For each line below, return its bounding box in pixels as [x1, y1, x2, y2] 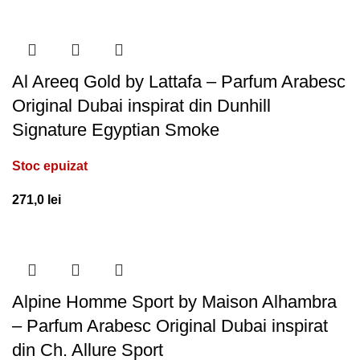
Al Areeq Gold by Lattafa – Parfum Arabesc [12, 71, 346, 92]
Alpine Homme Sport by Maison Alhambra [12, 291, 337, 312]
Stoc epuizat [12, 158, 88, 173]
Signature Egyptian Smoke [12, 119, 219, 140]
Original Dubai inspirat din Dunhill [12, 95, 271, 116]
